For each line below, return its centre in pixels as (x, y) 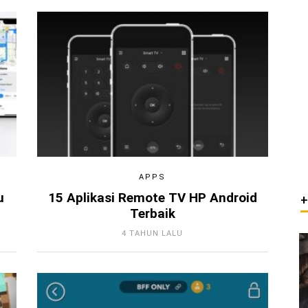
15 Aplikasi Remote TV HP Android (152, 198)
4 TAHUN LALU (153, 233)
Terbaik (152, 213)
